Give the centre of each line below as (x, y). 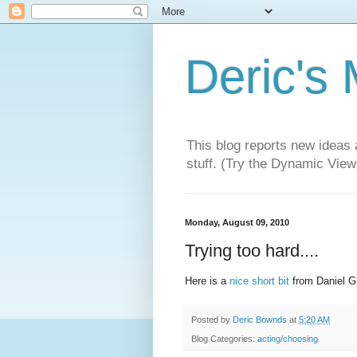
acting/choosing (288, 339)
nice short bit (259, 281)
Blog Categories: (224, 339)
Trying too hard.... (252, 250)
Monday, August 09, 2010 (237, 223)
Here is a (207, 281)
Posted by (212, 320)
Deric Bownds (260, 320)
